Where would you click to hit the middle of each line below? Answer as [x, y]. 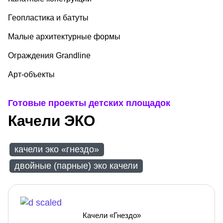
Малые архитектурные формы [64, 37]
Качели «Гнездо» [111, 216]
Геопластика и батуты [48, 18]
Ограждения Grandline [49, 56]
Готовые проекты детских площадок [89, 103]
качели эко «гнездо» [57, 150]
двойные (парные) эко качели [76, 166]
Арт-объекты [31, 75]
